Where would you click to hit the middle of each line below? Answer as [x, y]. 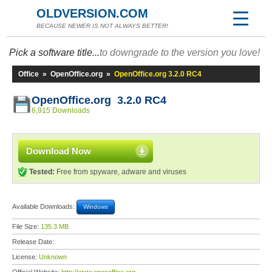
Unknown [53, 257]
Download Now [59, 151]
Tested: [42, 172]
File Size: [26, 226]
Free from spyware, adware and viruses [121, 172]
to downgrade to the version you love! [180, 53]
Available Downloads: [44, 206]
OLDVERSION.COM [92, 13]
